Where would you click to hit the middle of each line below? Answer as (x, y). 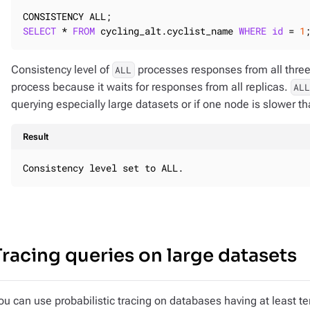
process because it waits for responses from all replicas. (151, 87)
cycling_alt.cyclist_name (167, 31)
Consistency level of (62, 70)
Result (36, 137)
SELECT (39, 31)
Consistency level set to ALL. (103, 168)
